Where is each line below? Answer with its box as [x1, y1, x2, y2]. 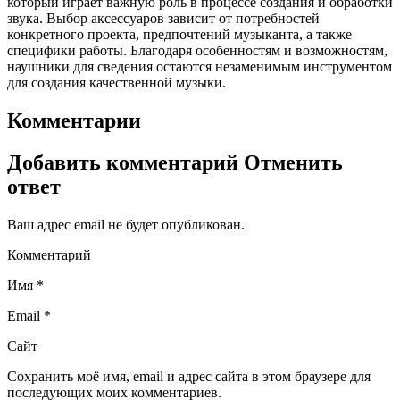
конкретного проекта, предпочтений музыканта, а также [7, 27, 352, 43]
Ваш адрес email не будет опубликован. [7, 216, 245, 232]
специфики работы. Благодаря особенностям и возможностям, [7, 43, 387, 59]
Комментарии [7, 108, 141, 132]
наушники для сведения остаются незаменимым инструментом [7, 59, 392, 75]
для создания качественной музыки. [7, 75, 226, 91]
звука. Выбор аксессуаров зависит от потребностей [7, 11, 320, 27]
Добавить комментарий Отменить [7, 150, 343, 174]
